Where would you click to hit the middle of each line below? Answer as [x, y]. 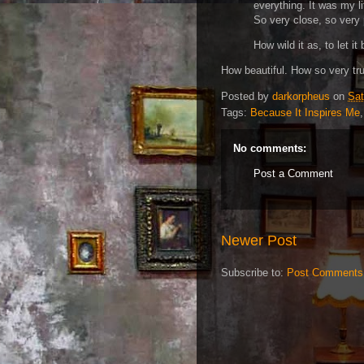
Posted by [247, 96]
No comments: [270, 148]
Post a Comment [293, 173]
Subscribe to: [254, 272]
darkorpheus [301, 96]
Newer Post [259, 240]
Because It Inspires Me [305, 113]
